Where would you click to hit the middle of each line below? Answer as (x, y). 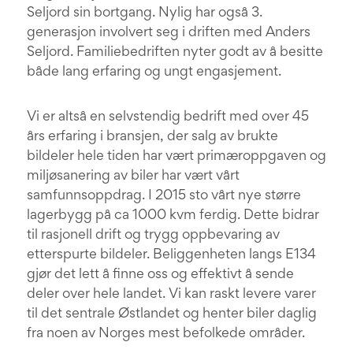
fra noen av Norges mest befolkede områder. (166, 334)
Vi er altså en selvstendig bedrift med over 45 (168, 117)
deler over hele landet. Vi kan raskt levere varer (171, 295)
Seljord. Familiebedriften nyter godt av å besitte (175, 53)
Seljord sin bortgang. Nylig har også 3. (145, 13)
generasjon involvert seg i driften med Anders (169, 33)
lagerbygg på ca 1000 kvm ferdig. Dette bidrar (173, 216)
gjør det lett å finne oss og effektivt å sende (160, 275)
